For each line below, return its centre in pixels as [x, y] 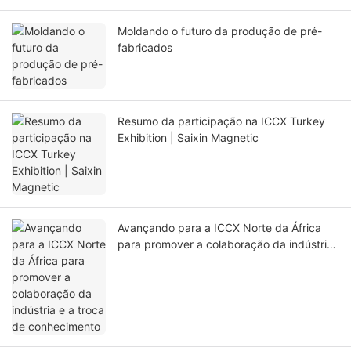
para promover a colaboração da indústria [225, 244]
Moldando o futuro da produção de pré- [220, 31]
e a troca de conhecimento [186, 261]
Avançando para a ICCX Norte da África [219, 228]
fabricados [145, 48]
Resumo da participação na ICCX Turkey [221, 121]
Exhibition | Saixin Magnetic [188, 138]
